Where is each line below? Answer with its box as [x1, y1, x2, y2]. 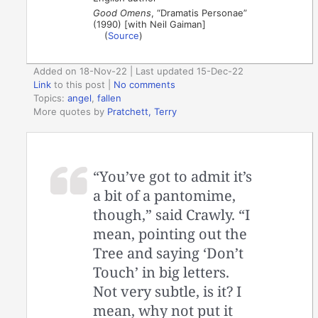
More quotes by [33, 106, 108, 118]
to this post [51, 79, 106, 91]
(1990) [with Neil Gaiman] [93, 18, 207, 30]
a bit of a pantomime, [93, 185, 236, 205]
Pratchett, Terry [107, 106, 177, 118]
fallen [97, 92, 122, 104]
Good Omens [93, 6, 152, 18]
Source [108, 29, 140, 41]
